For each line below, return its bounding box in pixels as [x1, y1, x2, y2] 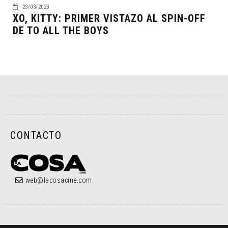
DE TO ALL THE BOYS [13, 24, 109, 37]
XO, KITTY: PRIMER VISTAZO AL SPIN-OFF [13, 12, 206, 24]
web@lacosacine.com [25, 176, 92, 184]
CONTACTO [10, 129, 62, 141]
